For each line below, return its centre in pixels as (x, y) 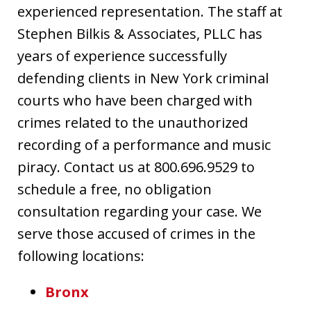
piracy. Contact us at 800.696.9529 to (136, 167)
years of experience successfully (122, 56)
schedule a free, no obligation (115, 189)
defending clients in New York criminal (143, 78)
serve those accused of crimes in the (136, 233)
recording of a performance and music (144, 144)
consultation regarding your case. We (140, 211)
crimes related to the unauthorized (133, 122)
